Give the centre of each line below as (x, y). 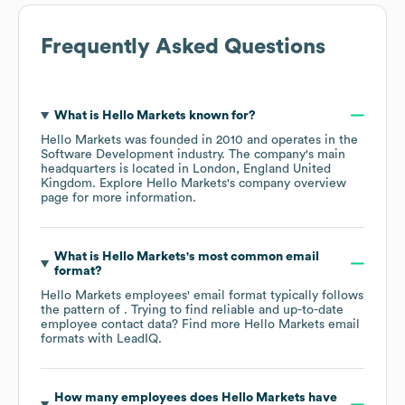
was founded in (169, 140)
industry (198, 154)
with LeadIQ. (123, 339)
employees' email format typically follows (242, 295)
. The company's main (283, 154)
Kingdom (66, 183)
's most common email (252, 256)
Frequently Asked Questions (183, 47)
